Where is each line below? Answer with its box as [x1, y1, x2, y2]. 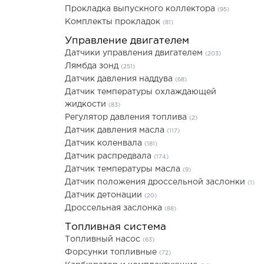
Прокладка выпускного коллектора [65, 5, 217, 12]
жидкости [65, 101, 108, 108]
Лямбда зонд [65, 62, 121, 70]
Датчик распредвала [65, 153, 154, 160]
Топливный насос [65, 236, 143, 243]
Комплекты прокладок [65, 18, 163, 25]
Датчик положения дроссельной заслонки [65, 179, 247, 186]
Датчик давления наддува [65, 75, 175, 82]
